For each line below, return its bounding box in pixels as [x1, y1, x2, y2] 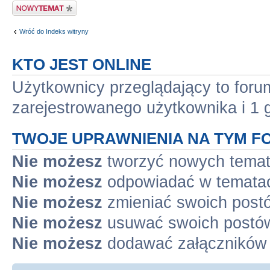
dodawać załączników [102, 234, 267, 253]
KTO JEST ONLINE [12, 55, 151, 73]
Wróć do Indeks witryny [19, 28, 89, 35]
